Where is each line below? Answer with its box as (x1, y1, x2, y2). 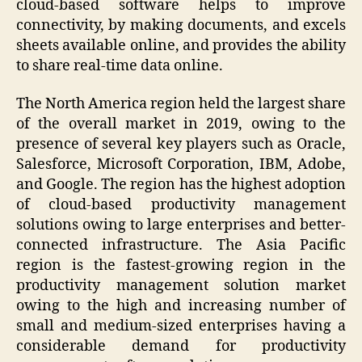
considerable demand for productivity (16, 337, 346, 356)
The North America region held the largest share (16, 95, 346, 114)
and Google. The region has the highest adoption (16, 175, 346, 195)
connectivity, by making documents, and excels (16, 15, 346, 35)
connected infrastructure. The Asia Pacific (16, 236, 346, 255)
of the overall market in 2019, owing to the (16, 115, 346, 134)
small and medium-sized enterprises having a (16, 317, 346, 336)
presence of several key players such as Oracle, (16, 135, 346, 154)
